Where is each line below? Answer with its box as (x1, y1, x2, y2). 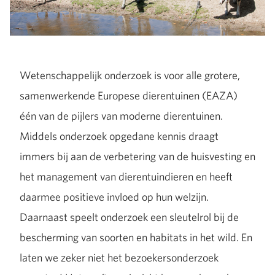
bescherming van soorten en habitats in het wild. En (20, 230, 252, 244)
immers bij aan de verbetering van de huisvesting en (20, 149, 255, 163)
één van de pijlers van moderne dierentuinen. (20, 109, 223, 123)
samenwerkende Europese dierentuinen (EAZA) (20, 88, 238, 103)
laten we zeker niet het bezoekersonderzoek (20, 250, 219, 265)
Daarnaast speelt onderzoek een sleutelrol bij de (20, 210, 239, 224)
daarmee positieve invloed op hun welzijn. (20, 190, 209, 204)
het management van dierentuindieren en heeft (20, 169, 233, 184)
